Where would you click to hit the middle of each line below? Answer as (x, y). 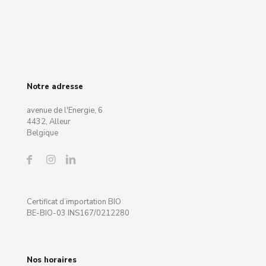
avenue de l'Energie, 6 (65, 110)
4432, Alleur (49, 122)
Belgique (42, 133)
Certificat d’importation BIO (74, 202)
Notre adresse (55, 87)
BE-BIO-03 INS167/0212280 (78, 213)
